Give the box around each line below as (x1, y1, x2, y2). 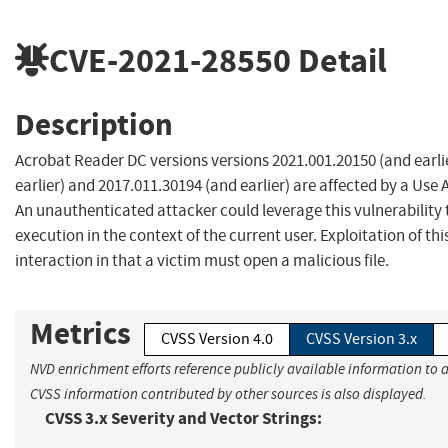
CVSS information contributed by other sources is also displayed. (30, 385, 427, 404)
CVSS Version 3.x (306, 329, 417, 350)
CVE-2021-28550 (49, 37, 291, 83)
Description (15, 103, 173, 145)
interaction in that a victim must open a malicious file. (15, 250, 389, 272)
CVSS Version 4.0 (161, 329, 273, 350)
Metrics (30, 313, 131, 355)
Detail (291, 37, 387, 83)
